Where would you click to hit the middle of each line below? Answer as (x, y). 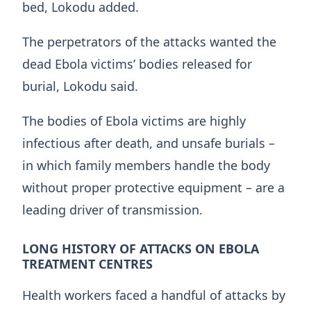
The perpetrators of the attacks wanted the (149, 42)
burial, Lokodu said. (80, 86)
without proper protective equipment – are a (153, 188)
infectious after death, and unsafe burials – (149, 143)
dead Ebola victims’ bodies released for (137, 64)
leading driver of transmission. (112, 210)
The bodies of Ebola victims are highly (134, 121)
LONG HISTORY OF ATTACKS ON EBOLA (141, 249)
